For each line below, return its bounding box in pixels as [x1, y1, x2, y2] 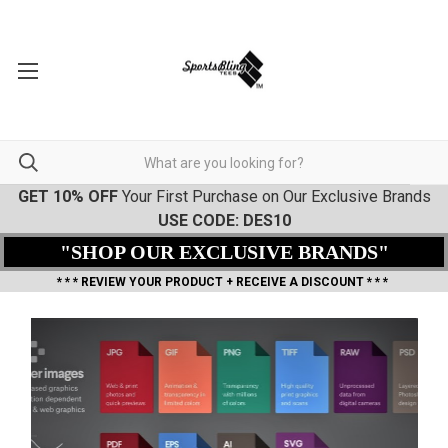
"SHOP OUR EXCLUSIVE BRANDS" [59, 241, 389, 263]
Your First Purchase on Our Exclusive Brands [117, 187, 431, 206]
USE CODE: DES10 [157, 211, 291, 230]
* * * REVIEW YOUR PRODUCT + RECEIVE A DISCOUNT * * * [57, 275, 391, 289]
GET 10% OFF [17, 187, 118, 206]
